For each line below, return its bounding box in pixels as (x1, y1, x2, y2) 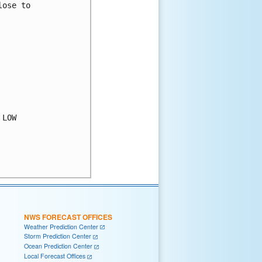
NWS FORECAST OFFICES (24, 211, 112, 222)
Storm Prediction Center (24, 232, 91, 241)
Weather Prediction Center (24, 222, 98, 231)
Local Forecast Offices (24, 251, 85, 260)
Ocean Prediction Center (24, 242, 92, 251)
